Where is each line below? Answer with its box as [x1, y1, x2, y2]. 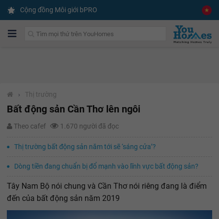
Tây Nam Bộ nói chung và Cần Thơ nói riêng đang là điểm [7, 181, 207, 191]
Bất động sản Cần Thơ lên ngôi [7, 103, 140, 115]
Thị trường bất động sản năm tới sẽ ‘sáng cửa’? [14, 143, 156, 151]
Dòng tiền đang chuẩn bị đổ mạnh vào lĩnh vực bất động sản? [14, 162, 198, 171]
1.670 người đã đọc [59, 122, 122, 131]
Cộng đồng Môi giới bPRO [20, 6, 97, 14]
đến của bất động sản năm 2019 [7, 194, 120, 203]
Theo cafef [12, 122, 50, 131]
